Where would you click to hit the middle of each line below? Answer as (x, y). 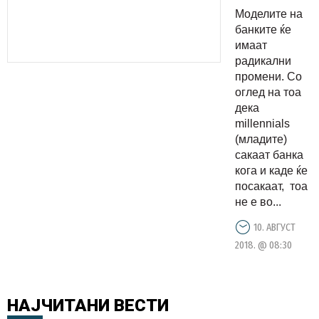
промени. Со (268, 77)
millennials (262, 124)
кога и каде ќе (271, 171)
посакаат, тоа (271, 186)
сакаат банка (269, 155)
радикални (263, 61)
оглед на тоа (268, 92)
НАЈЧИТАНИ (58, 305)
